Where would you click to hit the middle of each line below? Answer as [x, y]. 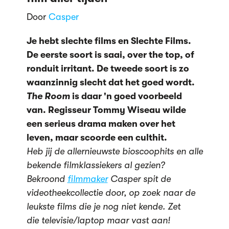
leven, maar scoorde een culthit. [97, 137]
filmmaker [87, 179]
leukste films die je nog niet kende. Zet [103, 206]
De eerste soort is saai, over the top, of [110, 54]
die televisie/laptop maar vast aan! [98, 220]
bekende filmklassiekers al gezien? [96, 165]
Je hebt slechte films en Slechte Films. [109, 41]
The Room [48, 96]
